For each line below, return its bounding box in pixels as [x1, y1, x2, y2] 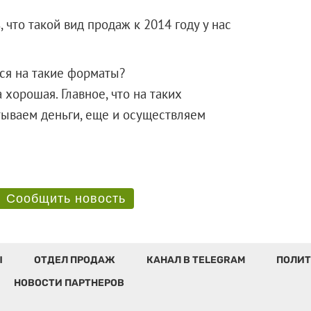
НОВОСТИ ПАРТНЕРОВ [13, 276, 124, 289]
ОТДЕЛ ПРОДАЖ [33, 253, 115, 266]
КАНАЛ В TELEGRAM [146, 253, 245, 266]
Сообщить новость [6, 191, 126, 205]
